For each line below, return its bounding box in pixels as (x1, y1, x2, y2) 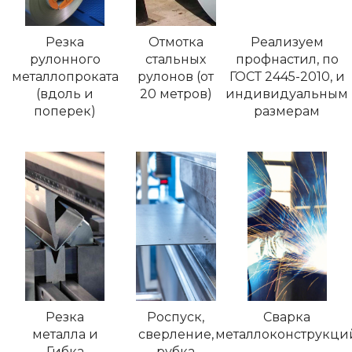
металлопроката (11, 69, 119, 85)
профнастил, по (235, 52, 339, 68)
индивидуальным (225, 86, 349, 102)
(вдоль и (36, 86, 94, 102)
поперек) (34, 104, 97, 119)
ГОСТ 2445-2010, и (229, 69, 345, 85)
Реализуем (250, 35, 324, 50)
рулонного (29, 52, 101, 68)
